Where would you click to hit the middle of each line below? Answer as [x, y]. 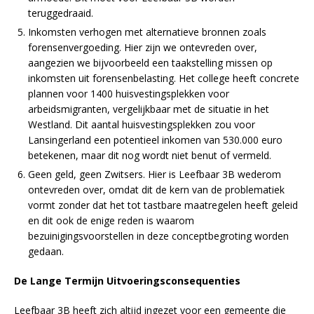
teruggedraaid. [61, 13]
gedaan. [46, 251]
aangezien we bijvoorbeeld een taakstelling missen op [150, 62]
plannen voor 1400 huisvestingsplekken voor [129, 93]
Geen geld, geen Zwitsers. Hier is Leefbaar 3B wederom [155, 174]
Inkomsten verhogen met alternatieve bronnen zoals [147, 32]
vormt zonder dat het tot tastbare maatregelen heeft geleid [163, 205]
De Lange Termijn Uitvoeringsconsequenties [127, 280]
